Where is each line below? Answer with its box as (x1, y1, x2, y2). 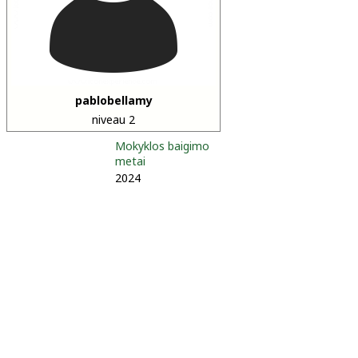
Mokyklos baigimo (115, 138, 209, 153)
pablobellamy (74, 93, 153, 108)
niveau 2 (92, 112, 135, 127)
